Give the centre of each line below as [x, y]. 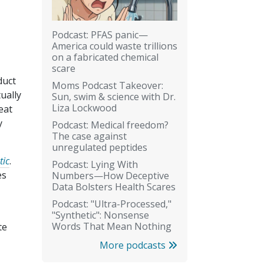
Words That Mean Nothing [112, 226]
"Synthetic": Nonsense [100, 215]
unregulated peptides [100, 147]
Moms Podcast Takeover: [108, 85]
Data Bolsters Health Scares [114, 187]
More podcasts [134, 245]
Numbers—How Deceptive [110, 175]
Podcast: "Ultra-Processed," [112, 204]
